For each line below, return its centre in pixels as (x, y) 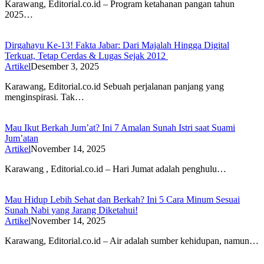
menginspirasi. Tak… (44, 97)
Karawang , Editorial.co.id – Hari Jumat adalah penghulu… (115, 169)
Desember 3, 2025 (65, 66)
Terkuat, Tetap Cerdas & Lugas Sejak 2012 (86, 55)
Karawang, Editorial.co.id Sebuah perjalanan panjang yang (114, 86)
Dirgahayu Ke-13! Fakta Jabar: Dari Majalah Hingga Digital (117, 45)
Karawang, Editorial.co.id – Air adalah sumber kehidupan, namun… (132, 240)
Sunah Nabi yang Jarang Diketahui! (71, 210)
